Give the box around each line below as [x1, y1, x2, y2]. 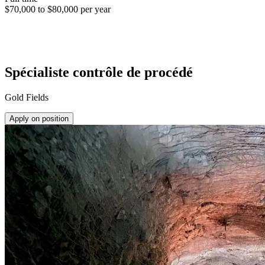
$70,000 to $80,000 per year [5, 4, 111, 14]
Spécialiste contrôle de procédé [5, 64, 193, 80]
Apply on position [9, 114, 69, 123]
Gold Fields [5, 92, 49, 102]
